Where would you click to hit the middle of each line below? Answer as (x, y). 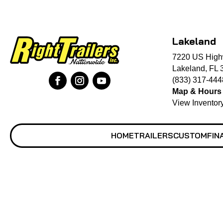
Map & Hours (197, 91)
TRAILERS (153, 135)
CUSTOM (190, 135)
